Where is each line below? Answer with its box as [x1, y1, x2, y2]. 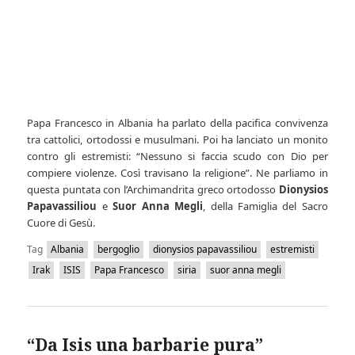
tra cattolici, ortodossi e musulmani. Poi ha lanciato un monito [27, 132, 328, 147]
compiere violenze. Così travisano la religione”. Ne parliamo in [27, 166, 328, 181]
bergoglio [97, 242, 140, 257]
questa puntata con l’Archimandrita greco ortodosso [27, 182, 279, 197]
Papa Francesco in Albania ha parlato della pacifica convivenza [27, 116, 328, 131]
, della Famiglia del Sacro [203, 199, 328, 214]
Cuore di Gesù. [27, 216, 96, 231]
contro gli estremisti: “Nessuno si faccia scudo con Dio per [27, 149, 328, 164]
